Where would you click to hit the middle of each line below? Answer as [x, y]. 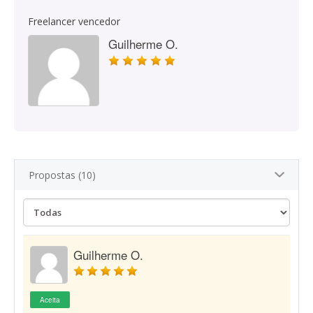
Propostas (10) [62, 175]
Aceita [50, 300]
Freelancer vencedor [74, 21]
